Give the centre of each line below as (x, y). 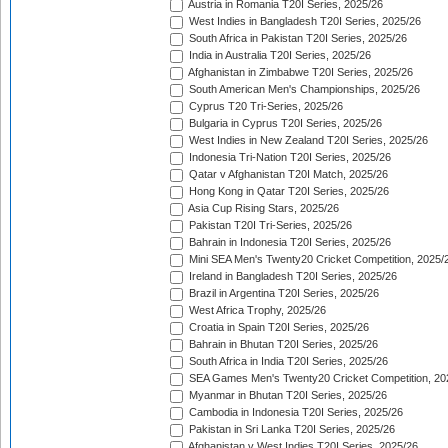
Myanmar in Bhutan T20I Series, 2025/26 (286, 395)
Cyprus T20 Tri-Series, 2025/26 (264, 106)
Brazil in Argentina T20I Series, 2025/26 (282, 293)
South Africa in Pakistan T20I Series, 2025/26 (296, 38)
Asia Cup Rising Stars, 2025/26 (262, 208)
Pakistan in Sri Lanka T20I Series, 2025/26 (290, 429)
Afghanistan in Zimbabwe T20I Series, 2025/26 (299, 72)
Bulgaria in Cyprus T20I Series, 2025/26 (284, 123)
